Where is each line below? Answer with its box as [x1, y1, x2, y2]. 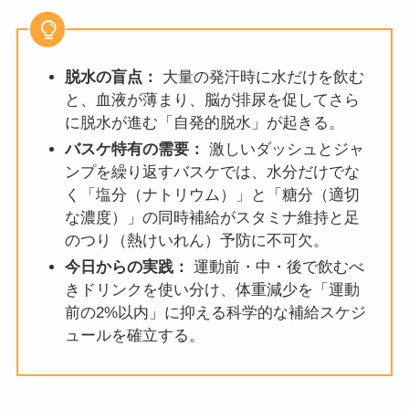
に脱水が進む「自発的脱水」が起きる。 [64, 113, 344, 131]
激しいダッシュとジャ [204, 141, 364, 159]
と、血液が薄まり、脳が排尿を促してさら [64, 90, 360, 109]
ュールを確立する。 [64, 327, 204, 345]
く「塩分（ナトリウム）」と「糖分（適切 [64, 186, 360, 204]
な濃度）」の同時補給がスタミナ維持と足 [64, 209, 360, 227]
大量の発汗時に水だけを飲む [157, 68, 364, 86]
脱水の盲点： [64, 68, 158, 86]
